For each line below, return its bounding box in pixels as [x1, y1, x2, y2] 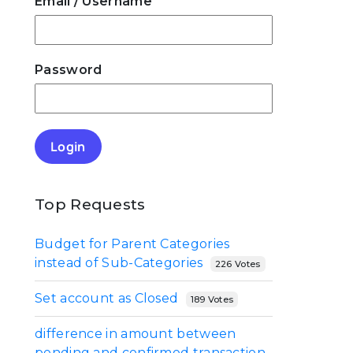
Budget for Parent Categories [35, 236, 230, 252]
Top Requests [35, 195, 146, 214]
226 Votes [214, 258, 261, 269]
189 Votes [190, 293, 234, 305]
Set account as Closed [35, 291, 179, 307]
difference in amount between [35, 326, 236, 342]
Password [35, 62, 102, 77]
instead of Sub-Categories [35, 255, 203, 271]
